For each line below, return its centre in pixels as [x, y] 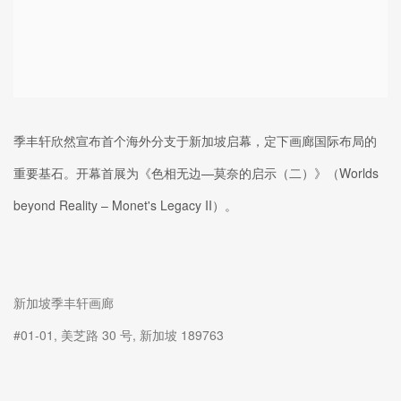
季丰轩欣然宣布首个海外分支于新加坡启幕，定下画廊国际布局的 [195, 140]
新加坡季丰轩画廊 [64, 302]
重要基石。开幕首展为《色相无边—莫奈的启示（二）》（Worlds [196, 172]
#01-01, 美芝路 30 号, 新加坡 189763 [119, 334]
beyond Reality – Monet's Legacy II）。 [125, 205]
